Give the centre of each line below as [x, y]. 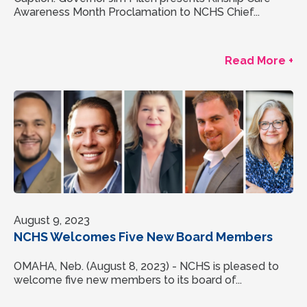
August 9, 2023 [52, 220]
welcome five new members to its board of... [128, 280]
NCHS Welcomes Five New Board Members [143, 236]
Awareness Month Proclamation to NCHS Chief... [137, 12]
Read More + [259, 60]
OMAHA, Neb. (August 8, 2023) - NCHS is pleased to [146, 266]
